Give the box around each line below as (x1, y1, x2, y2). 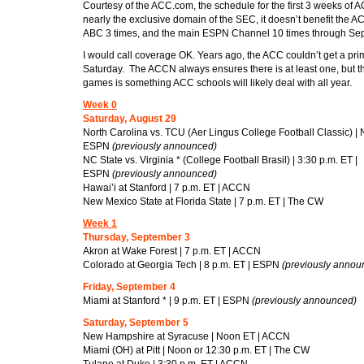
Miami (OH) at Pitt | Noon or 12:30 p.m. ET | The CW (83, 344, 310, 356)
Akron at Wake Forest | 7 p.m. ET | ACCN (83, 245, 261, 257)
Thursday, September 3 (83, 231, 190, 243)
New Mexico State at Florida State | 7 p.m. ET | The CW (83, 195, 323, 207)
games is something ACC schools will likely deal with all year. (83, 76, 352, 89)
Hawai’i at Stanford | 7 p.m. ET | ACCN (83, 181, 250, 193)
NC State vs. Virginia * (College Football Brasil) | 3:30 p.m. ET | (83, 154, 357, 166)
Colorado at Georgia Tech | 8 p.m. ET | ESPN (83, 258, 282, 271)
